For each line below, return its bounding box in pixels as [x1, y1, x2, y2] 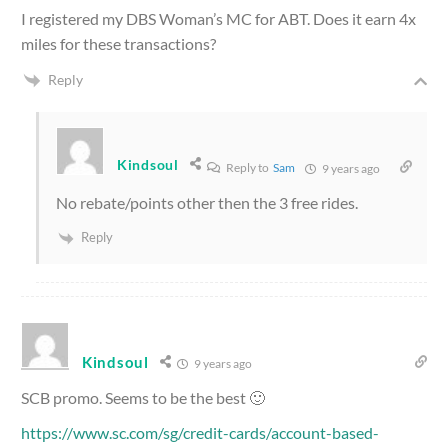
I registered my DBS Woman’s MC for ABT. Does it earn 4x [21, 8, 416, 28]
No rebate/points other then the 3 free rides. [56, 193, 358, 213]
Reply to [223, 160, 273, 176]
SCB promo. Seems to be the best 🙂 [21, 388, 265, 408]
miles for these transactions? [21, 33, 216, 53]
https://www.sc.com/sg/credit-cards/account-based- [21, 423, 379, 443]
